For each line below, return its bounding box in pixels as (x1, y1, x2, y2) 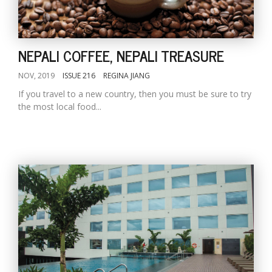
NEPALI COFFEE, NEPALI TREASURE (18, 44, 224, 67)
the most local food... (18, 101, 101, 112)
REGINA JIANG (103, 70, 150, 81)
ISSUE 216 (63, 70, 95, 81)
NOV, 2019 (18, 70, 55, 81)
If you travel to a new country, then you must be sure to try (18, 88, 251, 100)
